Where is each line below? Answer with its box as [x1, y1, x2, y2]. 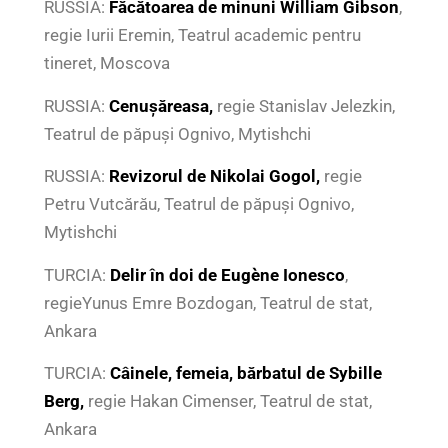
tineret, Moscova [43, 53, 170, 74]
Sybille [328, 363, 382, 384]
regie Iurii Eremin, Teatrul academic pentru [43, 25, 361, 46]
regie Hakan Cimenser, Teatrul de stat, [83, 391, 372, 412]
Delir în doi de [105, 264, 221, 285]
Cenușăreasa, [108, 95, 217, 116]
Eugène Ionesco [220, 264, 345, 285]
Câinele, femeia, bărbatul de [109, 363, 325, 384]
